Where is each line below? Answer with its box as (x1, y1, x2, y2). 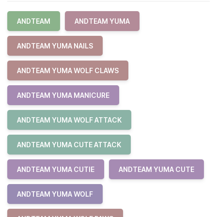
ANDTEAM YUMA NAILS (17, 42, 93, 50)
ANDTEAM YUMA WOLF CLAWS (17, 66, 119, 75)
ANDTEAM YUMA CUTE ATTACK (17, 140, 121, 149)
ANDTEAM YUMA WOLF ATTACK (17, 116, 122, 124)
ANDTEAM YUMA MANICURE (17, 91, 109, 99)
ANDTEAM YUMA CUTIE (17, 165, 94, 173)
